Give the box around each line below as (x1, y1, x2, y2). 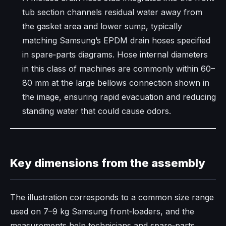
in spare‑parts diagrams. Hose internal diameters (22, 49, 208, 60)
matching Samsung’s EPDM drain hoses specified (22, 35, 210, 46)
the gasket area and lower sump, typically (22, 21, 182, 32)
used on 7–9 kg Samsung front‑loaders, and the (10, 206, 194, 217)
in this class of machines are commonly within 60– (22, 64, 215, 74)
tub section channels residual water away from (22, 7, 202, 18)
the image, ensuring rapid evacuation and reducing (22, 92, 216, 102)
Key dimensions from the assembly (10, 156, 205, 170)
